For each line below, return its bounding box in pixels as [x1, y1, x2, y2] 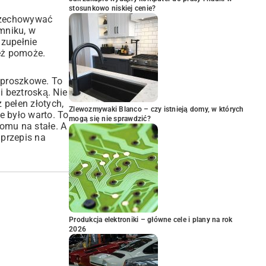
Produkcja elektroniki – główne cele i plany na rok [69, 216, 233, 224]
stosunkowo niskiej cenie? [69, 4, 156, 12]
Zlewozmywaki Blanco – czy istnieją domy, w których [69, 105, 244, 113]
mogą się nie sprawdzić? [69, 115, 151, 123]
